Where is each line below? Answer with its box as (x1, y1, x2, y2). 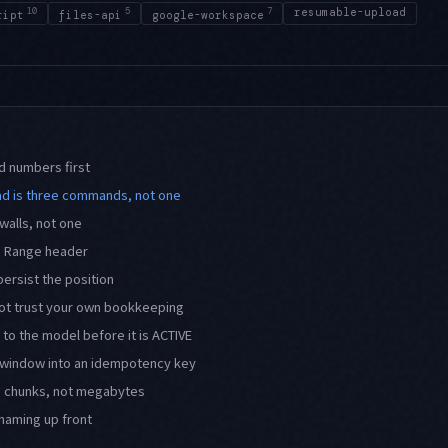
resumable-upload (294, 4, 406, 19)
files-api (59, 7, 122, 22)
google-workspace (152, 7, 264, 22)
